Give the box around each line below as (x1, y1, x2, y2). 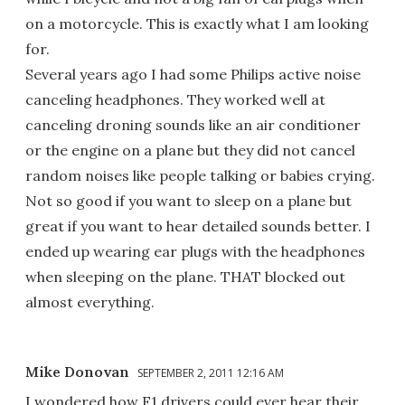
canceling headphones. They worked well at (25, 89, 325, 108)
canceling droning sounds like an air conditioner (25, 115, 361, 134)
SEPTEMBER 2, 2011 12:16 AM (137, 364, 284, 381)
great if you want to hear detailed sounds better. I (25, 216, 371, 235)
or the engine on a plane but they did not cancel (25, 140, 355, 159)
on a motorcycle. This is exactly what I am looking (25, 14, 369, 33)
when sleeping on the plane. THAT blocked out (25, 267, 345, 286)
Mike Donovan (25, 362, 129, 381)
